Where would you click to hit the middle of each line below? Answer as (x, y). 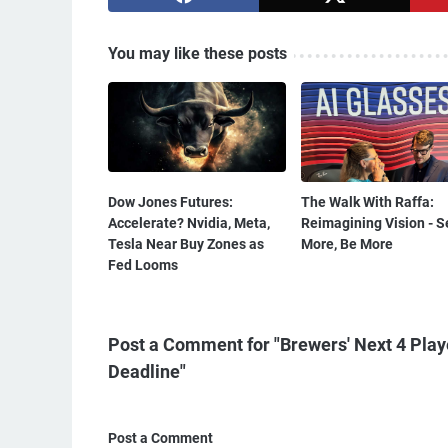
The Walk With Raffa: (367, 201)
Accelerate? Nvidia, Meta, (189, 222)
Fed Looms (143, 264)
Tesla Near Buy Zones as (186, 243)
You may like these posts (197, 53)
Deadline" (147, 371)
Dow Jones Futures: (170, 201)
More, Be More (346, 243)
